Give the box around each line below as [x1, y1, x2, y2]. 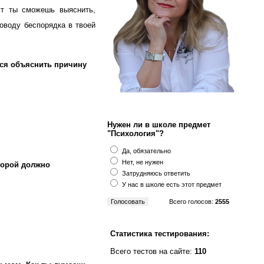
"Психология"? [107, 129, 164, 138]
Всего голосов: [169, 198, 215, 205]
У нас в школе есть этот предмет [122, 181, 222, 188]
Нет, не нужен [122, 159, 163, 166]
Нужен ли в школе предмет [107, 120, 210, 129]
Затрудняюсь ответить [122, 170, 190, 177]
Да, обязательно [122, 147, 171, 154]
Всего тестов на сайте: [110, 247, 194, 256]
